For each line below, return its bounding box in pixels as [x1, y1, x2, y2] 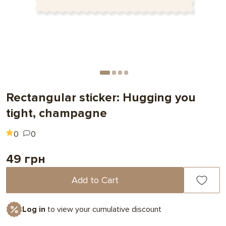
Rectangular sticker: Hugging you [6, 90, 196, 105]
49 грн [6, 152, 45, 167]
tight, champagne [6, 106, 107, 121]
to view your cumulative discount [45, 204, 161, 215]
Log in [22, 204, 45, 215]
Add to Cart [71, 174, 119, 186]
